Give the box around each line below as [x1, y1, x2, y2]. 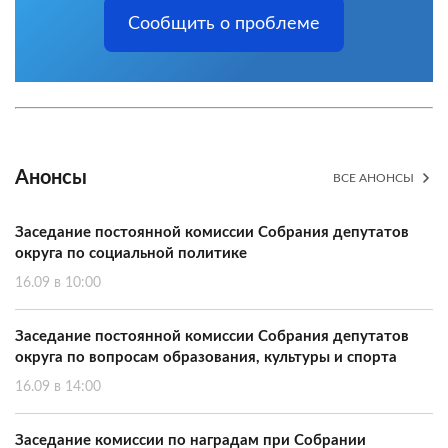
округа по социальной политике [15, 246, 247, 261]
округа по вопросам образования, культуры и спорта [15, 350, 397, 365]
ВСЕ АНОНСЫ [333, 172, 414, 184]
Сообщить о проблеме [128, 15, 320, 33]
